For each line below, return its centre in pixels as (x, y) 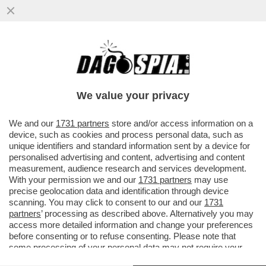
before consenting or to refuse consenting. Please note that (122, 236)
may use (210, 180)
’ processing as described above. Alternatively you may (147, 213)
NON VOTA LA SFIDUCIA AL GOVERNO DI (124, 72)
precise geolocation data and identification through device (119, 191)
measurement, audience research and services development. (128, 168)
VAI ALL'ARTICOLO (66, 108)
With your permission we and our (74, 180)
